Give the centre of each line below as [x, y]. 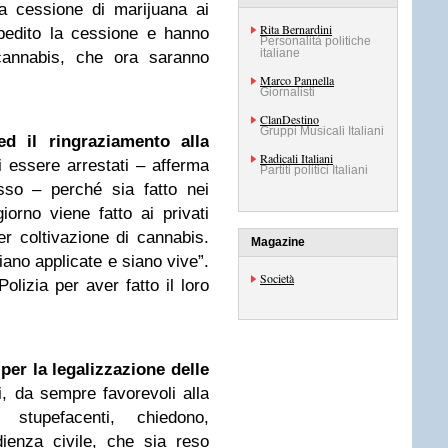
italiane [280, 53]
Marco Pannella [297, 80]
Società [277, 278]
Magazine [278, 242]
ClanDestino [289, 119]
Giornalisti [287, 92]
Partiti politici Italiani [314, 170]
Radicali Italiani [296, 158]
